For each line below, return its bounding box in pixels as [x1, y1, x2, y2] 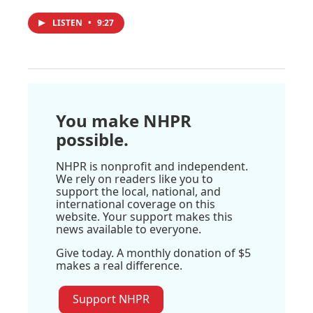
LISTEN [52, 16, 85, 29]
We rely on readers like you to [56, 170, 213, 187]
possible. [56, 127, 129, 151]
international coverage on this [56, 196, 215, 212]
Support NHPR [73, 291, 150, 307]
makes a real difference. [56, 257, 182, 273]
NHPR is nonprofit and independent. [56, 158, 248, 174]
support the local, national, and [56, 183, 221, 199]
